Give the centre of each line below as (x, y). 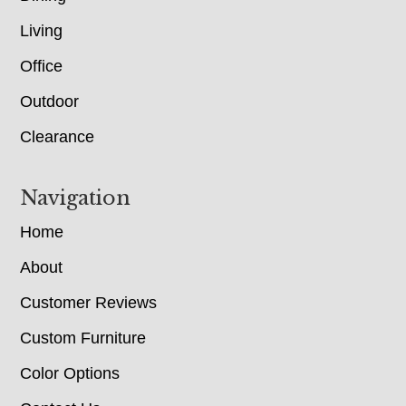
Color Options (70, 373)
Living (42, 30)
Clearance (58, 136)
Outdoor (50, 101)
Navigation (76, 198)
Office (42, 66)
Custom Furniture (83, 338)
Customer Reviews (89, 302)
